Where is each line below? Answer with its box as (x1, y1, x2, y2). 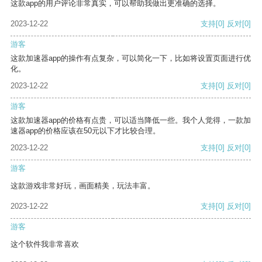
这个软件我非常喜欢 (11, 240, 79, 249)
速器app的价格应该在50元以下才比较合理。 (11, 126, 160, 136)
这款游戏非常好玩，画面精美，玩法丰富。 (11, 181, 155, 191)
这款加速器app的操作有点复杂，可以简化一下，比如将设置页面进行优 (11, 54, 251, 63)
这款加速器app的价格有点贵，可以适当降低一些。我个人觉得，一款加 (11, 116, 251, 125)
